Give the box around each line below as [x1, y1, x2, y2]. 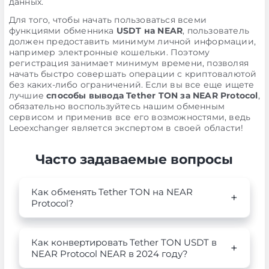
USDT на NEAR [116, 25, 183, 36]
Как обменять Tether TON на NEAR [31, 186, 193, 198]
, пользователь [183, 25, 249, 36]
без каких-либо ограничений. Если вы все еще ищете [8, 79, 255, 90]
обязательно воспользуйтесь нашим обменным [8, 101, 225, 112]
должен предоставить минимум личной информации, [8, 36, 256, 47]
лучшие [8, 90, 47, 101]
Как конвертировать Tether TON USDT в [31, 237, 217, 248]
